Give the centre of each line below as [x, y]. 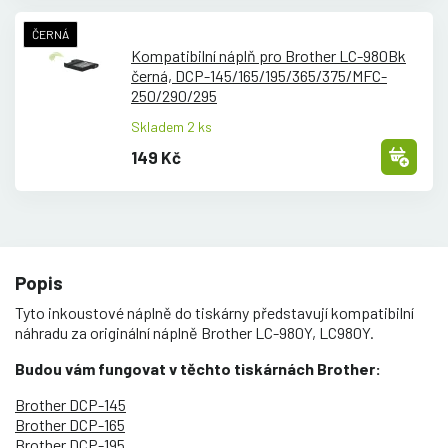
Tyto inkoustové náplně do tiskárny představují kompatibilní [214, 313]
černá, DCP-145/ [184, 75]
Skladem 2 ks [171, 127]
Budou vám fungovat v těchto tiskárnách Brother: [198, 369]
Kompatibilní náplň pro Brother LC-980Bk [268, 55]
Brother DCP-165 [70, 425]
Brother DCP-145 [70, 405]
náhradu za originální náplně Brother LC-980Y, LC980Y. [194, 333]
